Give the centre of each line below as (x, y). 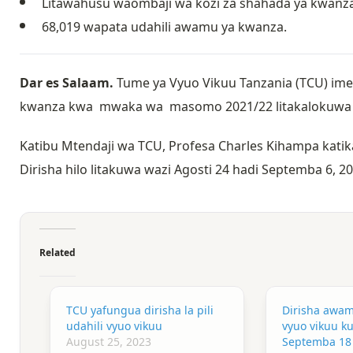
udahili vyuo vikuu (115, 325)
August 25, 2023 (109, 341)
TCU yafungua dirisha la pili (140, 310)
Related (58, 252)
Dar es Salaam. (67, 82)
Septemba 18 (316, 341)
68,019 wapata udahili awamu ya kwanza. (164, 26)
